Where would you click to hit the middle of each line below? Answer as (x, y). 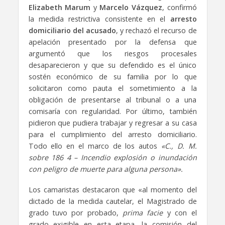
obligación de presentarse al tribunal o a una (113, 99)
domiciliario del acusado (72, 30)
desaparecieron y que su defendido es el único (113, 65)
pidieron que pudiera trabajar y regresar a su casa (113, 123)
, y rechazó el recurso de (156, 30)
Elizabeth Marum (60, 7)
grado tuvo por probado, (75, 212)
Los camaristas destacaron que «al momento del (113, 189)
